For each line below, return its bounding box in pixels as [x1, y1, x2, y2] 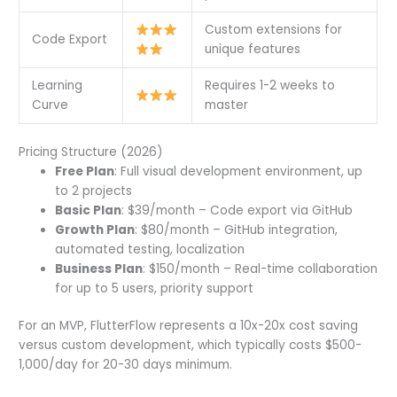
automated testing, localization [55, 240, 245, 258]
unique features [204, 41, 300, 58]
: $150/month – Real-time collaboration [143, 260, 378, 277]
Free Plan [55, 162, 115, 180]
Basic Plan [55, 201, 122, 219]
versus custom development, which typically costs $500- [19, 337, 362, 354]
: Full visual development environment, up [114, 162, 363, 180]
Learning [31, 77, 82, 95]
